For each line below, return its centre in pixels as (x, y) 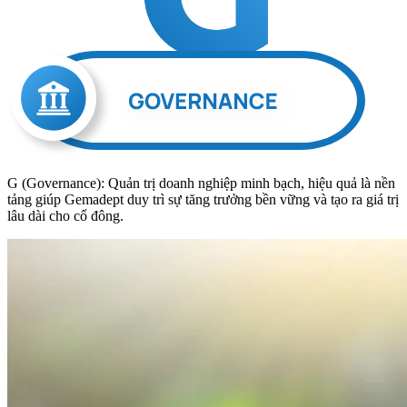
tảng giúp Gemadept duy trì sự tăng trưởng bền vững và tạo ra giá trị (203, 199)
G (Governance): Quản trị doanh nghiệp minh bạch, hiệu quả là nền (201, 183)
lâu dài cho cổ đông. (65, 215)
